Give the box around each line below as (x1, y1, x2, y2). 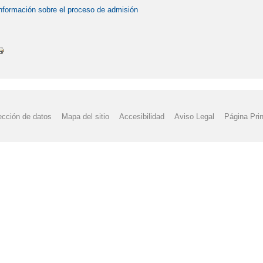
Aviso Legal (174, 112, 215, 121)
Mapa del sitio (61, 112, 109, 121)
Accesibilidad (119, 112, 164, 121)
